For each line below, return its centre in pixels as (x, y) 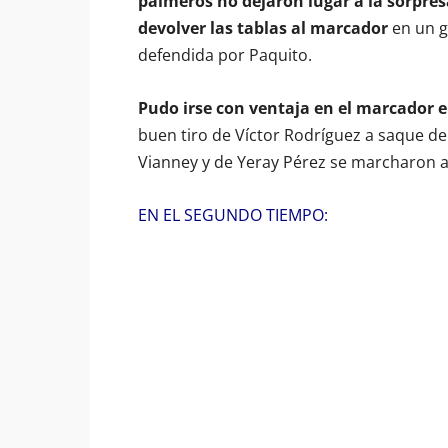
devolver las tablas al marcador (263, 28)
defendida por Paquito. (225, 55)
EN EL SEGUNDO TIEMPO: (233, 215)
